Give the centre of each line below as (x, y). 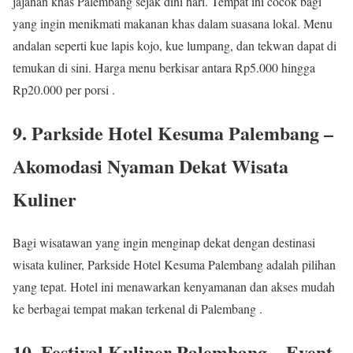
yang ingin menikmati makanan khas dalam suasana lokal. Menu (173, 24)
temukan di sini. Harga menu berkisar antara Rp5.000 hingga (164, 68)
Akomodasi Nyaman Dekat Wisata (150, 166)
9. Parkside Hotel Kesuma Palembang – (173, 133)
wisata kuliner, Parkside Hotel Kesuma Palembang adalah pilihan (174, 265)
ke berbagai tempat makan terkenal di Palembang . (137, 309)
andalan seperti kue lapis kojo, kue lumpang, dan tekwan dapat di (175, 46)
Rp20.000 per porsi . (64, 90)
